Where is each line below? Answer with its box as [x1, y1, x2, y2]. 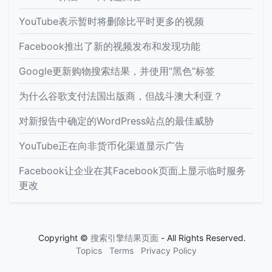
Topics [75, 245, 102, 256]
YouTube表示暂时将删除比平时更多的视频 [19, 15, 204, 27]
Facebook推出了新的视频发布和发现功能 [19, 39, 200, 52]
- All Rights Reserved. [158, 232, 246, 243]
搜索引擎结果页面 [90, 232, 158, 243]
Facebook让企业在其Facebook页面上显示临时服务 [19, 164, 246, 177]
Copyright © [38, 232, 90, 243]
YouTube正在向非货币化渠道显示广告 [19, 139, 185, 152]
